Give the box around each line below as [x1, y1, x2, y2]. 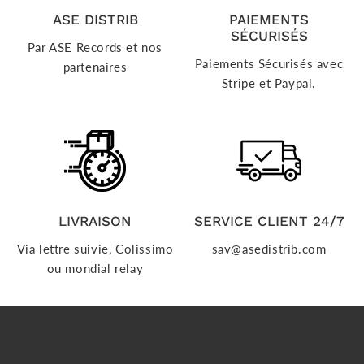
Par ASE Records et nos [27, 40, 163, 55]
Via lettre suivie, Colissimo [16, 241, 174, 257]
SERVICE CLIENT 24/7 [193, 213, 344, 230]
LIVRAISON [58, 213, 132, 230]
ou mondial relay [46, 261, 144, 276]
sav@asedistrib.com [211, 241, 327, 257]
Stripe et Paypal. [221, 76, 317, 91]
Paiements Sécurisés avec [194, 56, 344, 71]
